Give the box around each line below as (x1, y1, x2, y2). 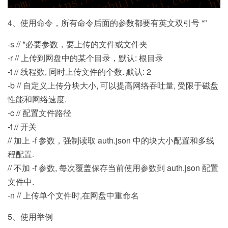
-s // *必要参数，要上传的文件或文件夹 (8, 38, 148, 50)
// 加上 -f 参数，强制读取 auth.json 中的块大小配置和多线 (8, 134, 214, 147)
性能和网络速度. (8, 93, 67, 105)
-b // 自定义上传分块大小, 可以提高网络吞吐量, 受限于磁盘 (8, 79, 218, 92)
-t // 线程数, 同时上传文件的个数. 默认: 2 (8, 66, 151, 78)
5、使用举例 (8, 211, 53, 223)
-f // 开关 (8, 121, 37, 133)
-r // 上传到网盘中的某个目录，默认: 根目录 (8, 52, 163, 64)
